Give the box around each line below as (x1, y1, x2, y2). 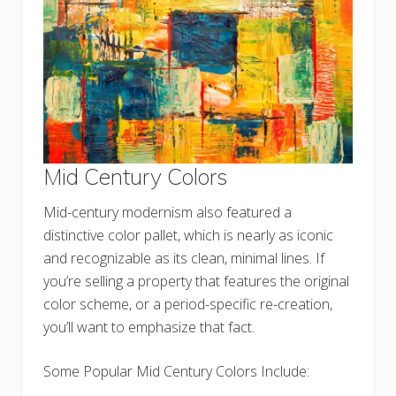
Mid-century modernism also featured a (43, 202, 292, 222)
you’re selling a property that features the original (43, 270, 349, 291)
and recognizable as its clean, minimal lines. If (43, 247, 324, 268)
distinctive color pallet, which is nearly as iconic (43, 225, 333, 245)
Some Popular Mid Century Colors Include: (43, 361, 309, 381)
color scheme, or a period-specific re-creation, (43, 293, 332, 314)
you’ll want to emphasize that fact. (43, 316, 255, 337)
